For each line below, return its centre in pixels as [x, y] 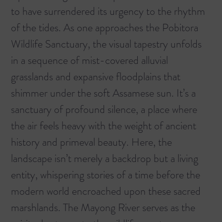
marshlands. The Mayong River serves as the [103, 207]
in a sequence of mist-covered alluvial [89, 60]
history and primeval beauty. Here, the [91, 142]
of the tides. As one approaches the [86, 27]
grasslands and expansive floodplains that [96, 76]
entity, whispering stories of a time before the [106, 174]
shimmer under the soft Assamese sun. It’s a [103, 93]
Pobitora [180, 27]
